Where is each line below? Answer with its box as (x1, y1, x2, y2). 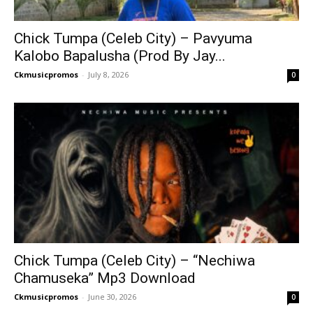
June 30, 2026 (88, 291, 136, 303)
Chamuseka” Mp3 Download (14, 270, 196, 287)
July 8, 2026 (88, 68, 129, 80)
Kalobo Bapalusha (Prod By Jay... (14, 47, 226, 64)
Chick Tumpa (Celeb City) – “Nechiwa (14, 252, 255, 270)
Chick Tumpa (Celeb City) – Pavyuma (14, 29, 252, 47)
